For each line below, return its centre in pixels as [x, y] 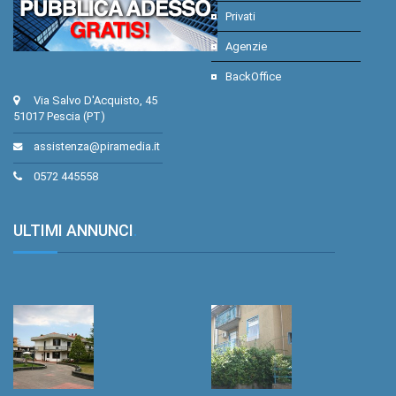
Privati [240, 16]
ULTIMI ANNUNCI [73, 230]
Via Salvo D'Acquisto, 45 [95, 100]
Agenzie [246, 46]
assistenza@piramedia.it [97, 146]
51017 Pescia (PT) [59, 116]
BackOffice [253, 76]
